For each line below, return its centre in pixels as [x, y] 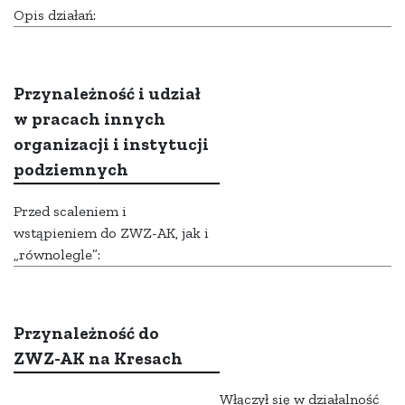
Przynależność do [86, 334]
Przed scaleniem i [70, 212]
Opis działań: [55, 15]
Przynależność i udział [107, 94]
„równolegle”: [57, 255]
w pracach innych [89, 119]
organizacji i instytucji [111, 145]
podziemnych [71, 170]
